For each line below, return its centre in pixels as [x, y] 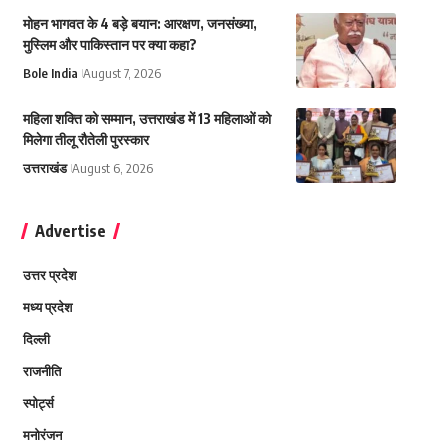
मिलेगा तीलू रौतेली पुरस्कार [85, 140]
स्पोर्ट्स [38, 403]
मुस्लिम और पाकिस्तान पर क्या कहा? [109, 45]
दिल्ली [36, 339]
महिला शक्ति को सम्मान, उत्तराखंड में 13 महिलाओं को [146, 119]
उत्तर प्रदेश [49, 275]
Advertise [70, 231]
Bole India [50, 73]
